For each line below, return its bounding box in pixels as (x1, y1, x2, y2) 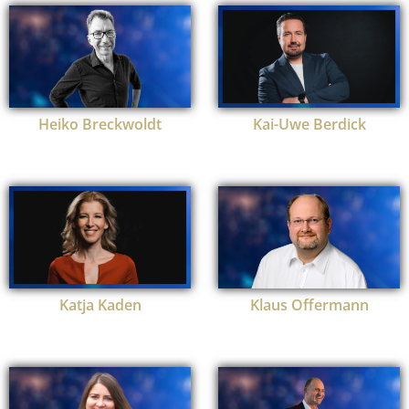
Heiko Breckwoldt (38, 114, 162, 135)
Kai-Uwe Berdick (252, 114, 366, 135)
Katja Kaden (58, 295, 142, 316)
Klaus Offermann (249, 295, 369, 316)
